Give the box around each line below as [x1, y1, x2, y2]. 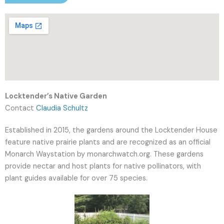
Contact [5, 103, 36, 113]
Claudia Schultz [36, 103, 88, 113]
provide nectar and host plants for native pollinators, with [5, 161, 201, 171]
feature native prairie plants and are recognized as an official [5, 137, 210, 147]
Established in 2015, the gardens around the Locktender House [5, 125, 217, 135]
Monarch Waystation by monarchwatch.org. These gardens [5, 149, 203, 159]
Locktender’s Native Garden [5, 91, 107, 101]
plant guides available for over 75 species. [5, 173, 147, 183]
